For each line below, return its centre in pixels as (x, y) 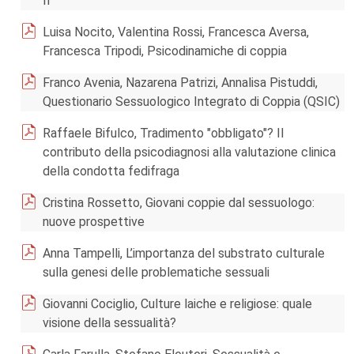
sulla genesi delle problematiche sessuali (156, 272)
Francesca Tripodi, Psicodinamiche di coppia (165, 51)
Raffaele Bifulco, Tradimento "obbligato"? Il (163, 133)
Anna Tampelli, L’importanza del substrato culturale (184, 253)
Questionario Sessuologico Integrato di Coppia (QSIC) (191, 102)
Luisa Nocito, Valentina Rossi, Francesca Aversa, (176, 32)
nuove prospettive (94, 222)
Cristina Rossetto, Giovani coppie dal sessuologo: (179, 203)
